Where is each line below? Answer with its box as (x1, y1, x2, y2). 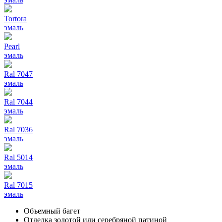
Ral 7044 (4, 97, 33, 106)
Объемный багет (24, 206, 80, 215)
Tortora (4, 14, 27, 23)
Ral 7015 (4, 180, 33, 189)
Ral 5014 (4, 153, 33, 162)
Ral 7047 (4, 69, 33, 78)
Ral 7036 (4, 125, 33, 134)
